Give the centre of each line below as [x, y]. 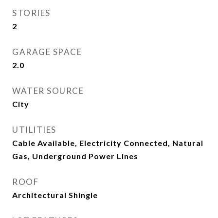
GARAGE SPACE [47, 52]
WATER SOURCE [48, 91]
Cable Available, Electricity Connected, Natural [108, 143]
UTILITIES [34, 130]
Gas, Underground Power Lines [75, 156]
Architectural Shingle [55, 195]
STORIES [31, 13]
